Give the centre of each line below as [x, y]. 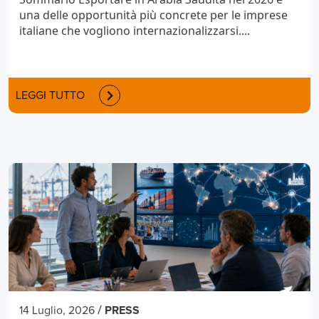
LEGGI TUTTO [50, 95]
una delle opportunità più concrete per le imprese [153, 15]
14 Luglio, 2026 [57, 310]
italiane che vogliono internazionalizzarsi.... [135, 30]
